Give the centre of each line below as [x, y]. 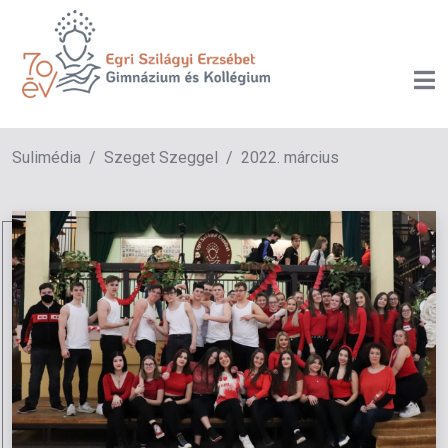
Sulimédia [46, 158]
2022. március [290, 158]
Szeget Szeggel [161, 158]
